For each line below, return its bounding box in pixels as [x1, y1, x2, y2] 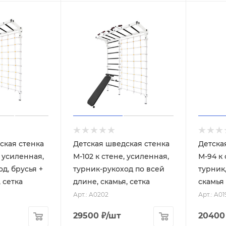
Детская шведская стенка [73, 139, 169, 148]
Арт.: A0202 [73, 191, 108, 199]
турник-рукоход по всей [73, 164, 164, 174]
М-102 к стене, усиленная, [73, 152, 169, 161]
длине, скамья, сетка [73, 177, 150, 186]
